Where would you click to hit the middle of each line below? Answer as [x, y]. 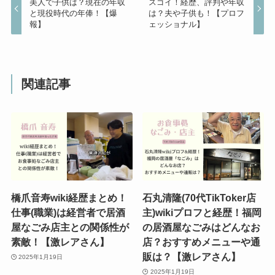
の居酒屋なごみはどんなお [202, 227]
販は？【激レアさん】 [192, 257]
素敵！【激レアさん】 [60, 242]
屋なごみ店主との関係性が [70, 227]
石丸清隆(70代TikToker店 [199, 198]
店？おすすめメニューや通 [202, 242]
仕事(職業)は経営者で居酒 [68, 213]
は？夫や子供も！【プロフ [196, 14]
